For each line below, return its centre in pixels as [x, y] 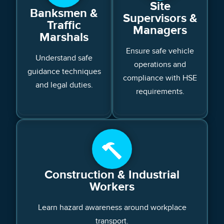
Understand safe [64, 58]
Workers [112, 187]
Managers [160, 30]
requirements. [160, 92]
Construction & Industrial [112, 175]
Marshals [64, 37]
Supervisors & [160, 18]
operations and [160, 65]
